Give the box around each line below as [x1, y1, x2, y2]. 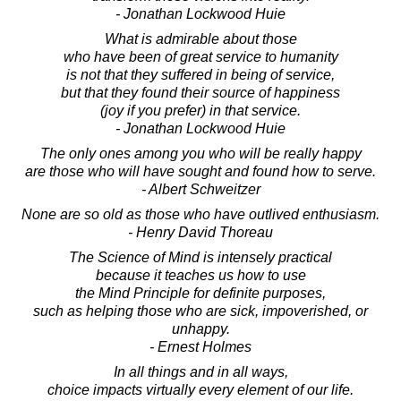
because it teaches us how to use [95, 267, 306, 283]
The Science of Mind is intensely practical [69, 249, 332, 265]
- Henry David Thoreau [128, 224, 273, 240]
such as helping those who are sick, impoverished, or [33, 303, 368, 319]
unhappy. [171, 320, 230, 337]
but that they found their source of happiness [61, 84, 340, 100]
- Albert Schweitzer [141, 181, 260, 197]
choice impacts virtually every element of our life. [47, 381, 354, 397]
